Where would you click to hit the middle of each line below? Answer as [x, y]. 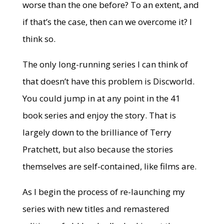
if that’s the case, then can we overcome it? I [107, 22]
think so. [39, 39]
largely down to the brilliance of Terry [97, 132]
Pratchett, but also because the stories [97, 149]
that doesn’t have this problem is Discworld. [108, 81]
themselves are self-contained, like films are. [109, 166]
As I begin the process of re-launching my [103, 192]
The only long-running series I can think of [105, 64]
